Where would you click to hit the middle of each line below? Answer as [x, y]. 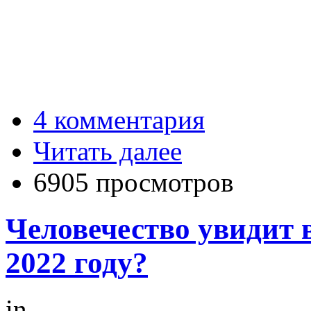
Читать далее [108, 151]
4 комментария [119, 119]
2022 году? [77, 262]
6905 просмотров [133, 182]
